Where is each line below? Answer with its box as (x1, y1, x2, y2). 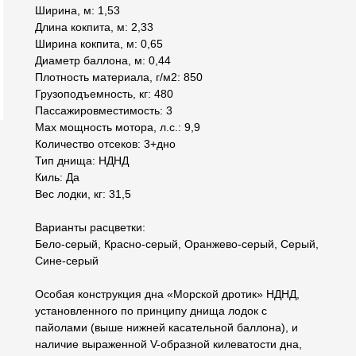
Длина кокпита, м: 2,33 (35, 21, 153, 34)
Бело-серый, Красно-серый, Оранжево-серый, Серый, (35, 238, 319, 251)
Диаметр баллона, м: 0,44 (35, 54, 171, 68)
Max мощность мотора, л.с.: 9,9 (35, 121, 200, 134)
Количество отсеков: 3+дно (35, 137, 176, 151)
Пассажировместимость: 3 (35, 104, 172, 118)
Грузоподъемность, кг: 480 (35, 87, 173, 101)
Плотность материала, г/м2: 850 (35, 71, 203, 84)
